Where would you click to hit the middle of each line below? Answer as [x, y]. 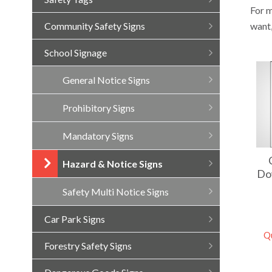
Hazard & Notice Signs [112, 164]
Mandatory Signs [98, 136]
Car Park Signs [74, 219]
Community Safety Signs [94, 26]
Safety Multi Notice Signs [115, 192]
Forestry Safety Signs [88, 246]
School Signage [75, 53]
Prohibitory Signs [98, 108]
